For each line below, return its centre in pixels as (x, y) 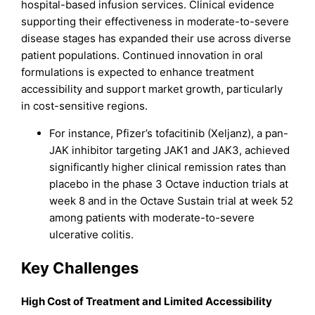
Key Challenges (80, 268)
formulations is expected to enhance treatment (138, 72)
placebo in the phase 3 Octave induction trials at (169, 184)
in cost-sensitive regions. (85, 105)
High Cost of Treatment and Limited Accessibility (147, 302)
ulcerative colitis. (92, 234)
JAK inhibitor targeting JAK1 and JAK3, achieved (170, 150)
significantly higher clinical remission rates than (168, 167)
